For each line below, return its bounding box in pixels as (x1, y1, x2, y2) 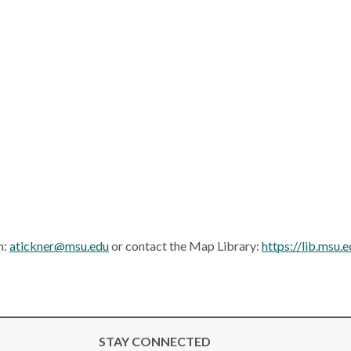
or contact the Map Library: (109, 238, 262, 253)
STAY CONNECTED (99, 334, 211, 349)
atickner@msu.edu (9, 238, 109, 253)
